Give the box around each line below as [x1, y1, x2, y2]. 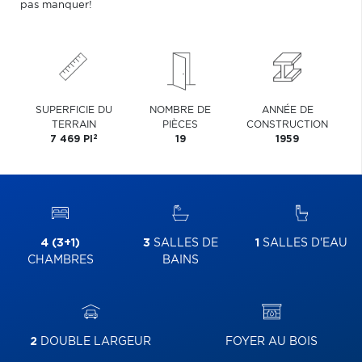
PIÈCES [162, 120, 199, 129]
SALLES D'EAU [259, 238, 348, 249]
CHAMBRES [27, 255, 94, 266]
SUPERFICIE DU [35, 105, 112, 115]
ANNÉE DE [261, 105, 314, 115]
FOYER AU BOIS [225, 336, 318, 347]
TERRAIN [51, 120, 96, 129]
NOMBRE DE [149, 105, 212, 115]
